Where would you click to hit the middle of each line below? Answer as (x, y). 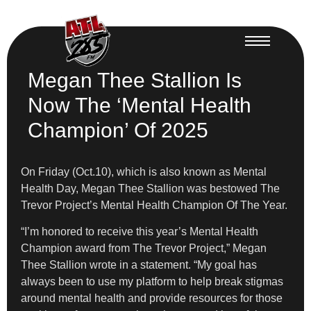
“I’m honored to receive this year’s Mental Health (140, 231)
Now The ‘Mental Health (140, 105)
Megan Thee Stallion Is (135, 80)
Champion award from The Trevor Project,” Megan (144, 248)
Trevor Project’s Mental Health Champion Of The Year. (154, 205)
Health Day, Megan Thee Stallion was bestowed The (150, 188)
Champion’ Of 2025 (118, 130)
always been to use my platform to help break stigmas (152, 281)
